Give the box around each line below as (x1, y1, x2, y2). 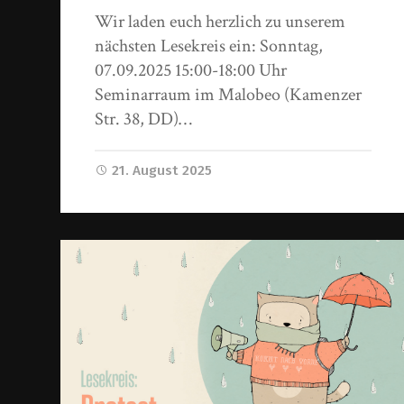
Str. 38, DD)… (95, 106, 193, 131)
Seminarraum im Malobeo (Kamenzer (95, 82, 363, 106)
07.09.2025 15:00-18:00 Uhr (95, 58, 288, 82)
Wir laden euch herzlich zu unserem (95, 9, 346, 33)
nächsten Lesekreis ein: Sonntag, (95, 33, 324, 58)
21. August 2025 (112, 161, 213, 179)
